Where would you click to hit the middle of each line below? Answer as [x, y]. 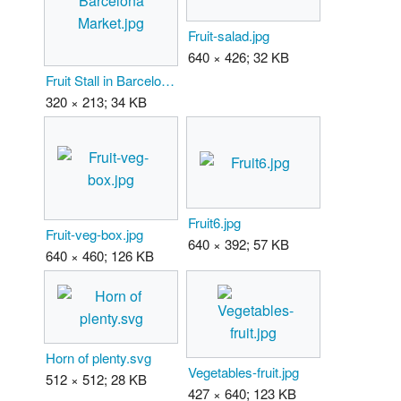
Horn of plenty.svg [98, 358]
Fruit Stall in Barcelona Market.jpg [168, 81]
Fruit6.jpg [214, 223]
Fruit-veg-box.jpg [94, 235]
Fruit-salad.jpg [229, 36]
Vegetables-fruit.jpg [243, 372]
